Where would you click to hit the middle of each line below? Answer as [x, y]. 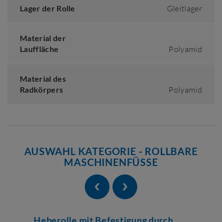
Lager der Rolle [48, 8]
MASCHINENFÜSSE [111, 162]
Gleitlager [184, 8]
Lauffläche [39, 49]
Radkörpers [42, 89]
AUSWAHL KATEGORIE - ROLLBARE [111, 151]
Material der [43, 38]
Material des [43, 79]
